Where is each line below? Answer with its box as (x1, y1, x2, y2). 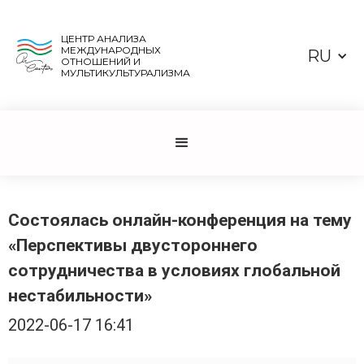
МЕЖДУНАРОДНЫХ (60, 44, 161, 56)
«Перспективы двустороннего (8, 236, 258, 255)
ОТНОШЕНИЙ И (60, 55, 141, 67)
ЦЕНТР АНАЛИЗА (60, 32, 146, 45)
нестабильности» (8, 286, 152, 305)
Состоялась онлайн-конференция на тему (8, 210, 352, 230)
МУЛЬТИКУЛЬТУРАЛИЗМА (60, 67, 190, 79)
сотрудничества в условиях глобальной (8, 261, 340, 280)
